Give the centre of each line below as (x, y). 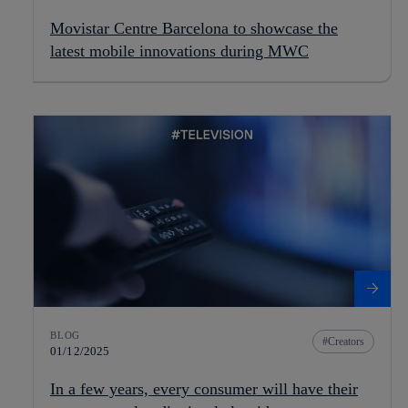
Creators (346, 342)
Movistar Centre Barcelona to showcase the (194, 29)
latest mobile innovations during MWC (179, 51)
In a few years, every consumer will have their (204, 389)
